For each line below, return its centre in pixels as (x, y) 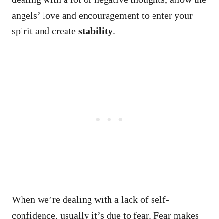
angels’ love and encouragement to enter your (102, 15)
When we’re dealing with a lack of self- (90, 199)
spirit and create (45, 31)
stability (96, 31)
